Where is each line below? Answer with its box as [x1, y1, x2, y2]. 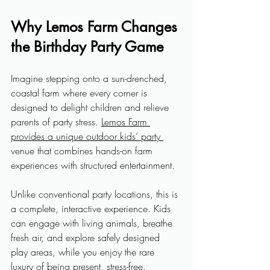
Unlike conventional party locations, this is [11, 187, 181, 201]
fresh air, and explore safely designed [11, 231, 163, 244]
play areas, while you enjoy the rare [11, 245, 157, 259]
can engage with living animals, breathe [11, 216, 175, 230]
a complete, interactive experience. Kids [11, 202, 174, 215]
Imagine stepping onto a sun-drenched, [11, 72, 170, 85]
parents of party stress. [11, 115, 101, 128]
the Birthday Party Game [11, 37, 163, 56]
